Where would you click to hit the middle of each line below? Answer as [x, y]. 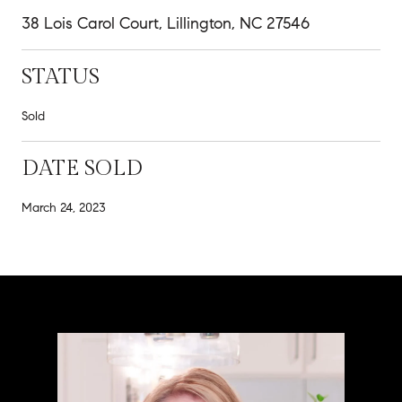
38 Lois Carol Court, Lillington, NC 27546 [166, 23]
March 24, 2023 [64, 207]
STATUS [61, 77]
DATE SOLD [82, 168]
